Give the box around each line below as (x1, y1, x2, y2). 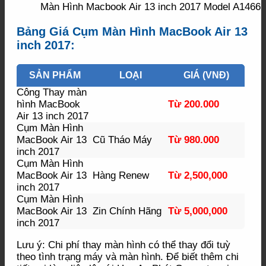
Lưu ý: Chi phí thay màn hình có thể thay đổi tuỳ (17, 239, 230, 251)
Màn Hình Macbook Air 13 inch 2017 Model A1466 (40, 1, 261, 13)
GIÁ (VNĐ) (183, 69, 229, 80)
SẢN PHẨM (28, 69, 81, 80)
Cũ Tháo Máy (93, 134, 152, 145)
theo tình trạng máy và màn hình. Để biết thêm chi (17, 251, 239, 262)
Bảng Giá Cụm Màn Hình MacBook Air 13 (17, 25, 248, 39)
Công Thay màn (17, 86, 87, 98)
